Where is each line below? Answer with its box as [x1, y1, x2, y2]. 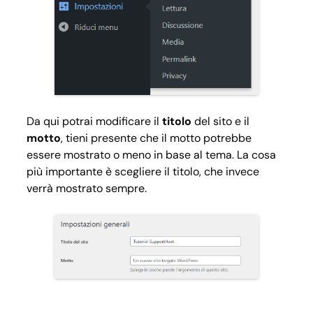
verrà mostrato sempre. [27, 180, 147, 196]
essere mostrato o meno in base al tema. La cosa [27, 147, 276, 162]
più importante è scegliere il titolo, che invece [27, 163, 259, 179]
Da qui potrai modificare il [27, 113, 162, 129]
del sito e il [194, 113, 249, 129]
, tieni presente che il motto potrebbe [61, 130, 252, 145]
